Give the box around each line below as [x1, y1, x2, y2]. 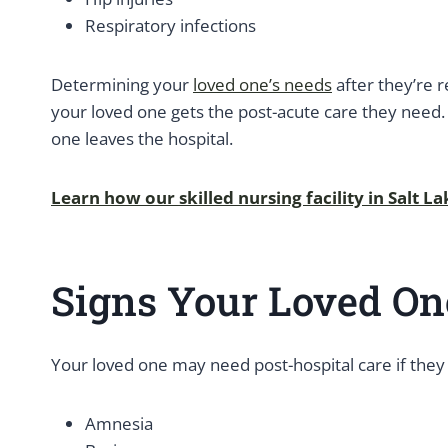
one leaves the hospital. [51, 127, 233, 150]
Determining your [51, 73, 193, 96]
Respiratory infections [85, 14, 256, 37]
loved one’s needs [193, 73, 332, 96]
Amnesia [85, 412, 153, 435]
